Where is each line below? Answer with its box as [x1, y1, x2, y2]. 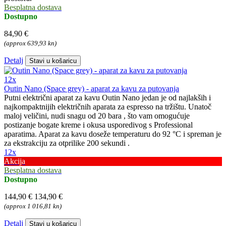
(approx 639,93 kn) [4, 39, 56, 47]
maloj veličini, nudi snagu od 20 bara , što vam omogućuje [4, 111, 190, 121]
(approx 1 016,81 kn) [4, 202, 62, 210]
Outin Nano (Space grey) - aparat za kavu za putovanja [4, 84, 179, 93]
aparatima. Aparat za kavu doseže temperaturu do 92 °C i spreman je [4, 130, 221, 139]
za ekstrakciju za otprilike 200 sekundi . [4, 139, 130, 148]
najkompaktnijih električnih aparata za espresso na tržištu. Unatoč [4, 102, 211, 111]
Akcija [4, 157, 25, 166]
